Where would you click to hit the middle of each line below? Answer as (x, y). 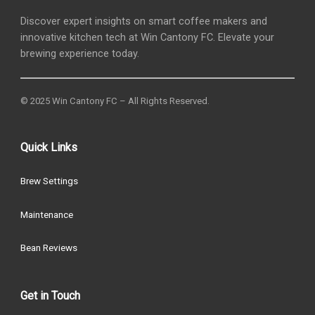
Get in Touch (51, 296)
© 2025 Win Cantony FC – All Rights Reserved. (115, 101)
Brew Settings (50, 181)
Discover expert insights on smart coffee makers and (144, 21)
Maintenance (47, 214)
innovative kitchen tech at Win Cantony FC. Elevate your (148, 37)
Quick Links (49, 148)
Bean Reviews (49, 248)
